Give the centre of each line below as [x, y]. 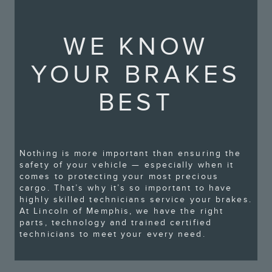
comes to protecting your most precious [119, 176]
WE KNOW [136, 47]
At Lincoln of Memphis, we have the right [122, 211]
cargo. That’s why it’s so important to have [126, 188]
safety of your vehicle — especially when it [127, 165]
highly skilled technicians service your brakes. [136, 199]
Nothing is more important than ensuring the [131, 153]
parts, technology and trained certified [116, 222]
